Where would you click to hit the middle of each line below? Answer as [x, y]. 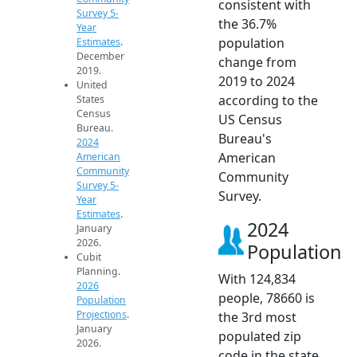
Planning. [98, 271]
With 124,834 [257, 279]
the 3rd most [257, 317]
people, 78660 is [267, 298]
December [100, 56]
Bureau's [245, 138]
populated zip [260, 336]
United [92, 85]
